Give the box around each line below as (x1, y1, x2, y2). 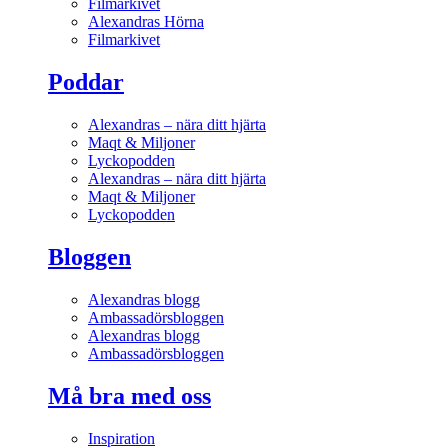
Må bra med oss (48, 382, 211, 409)
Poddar (48, 69, 124, 96)
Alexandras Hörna (88, 13, 204, 31)
